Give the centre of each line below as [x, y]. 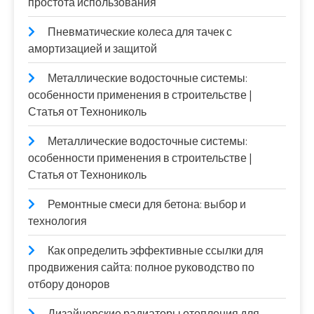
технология [57, 221]
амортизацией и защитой [93, 49]
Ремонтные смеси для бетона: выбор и [147, 205]
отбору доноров [69, 285]
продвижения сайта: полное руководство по [141, 268]
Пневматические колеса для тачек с [140, 32]
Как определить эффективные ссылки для [156, 251]
